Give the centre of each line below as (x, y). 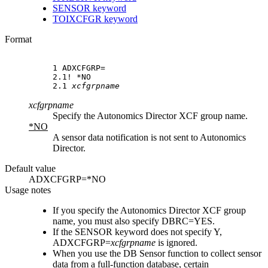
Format (18, 39)
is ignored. (176, 242)
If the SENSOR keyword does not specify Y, (137, 232)
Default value (30, 168)
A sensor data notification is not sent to (126, 137)
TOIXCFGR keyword (95, 19)
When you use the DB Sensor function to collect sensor (157, 253)
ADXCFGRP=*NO (67, 179)
